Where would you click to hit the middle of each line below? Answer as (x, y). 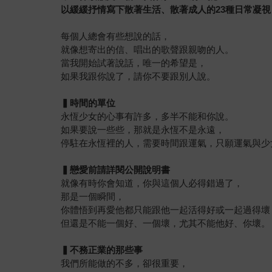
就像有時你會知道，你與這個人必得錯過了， (152, 183)
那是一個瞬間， (93, 196)
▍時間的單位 (88, 103)
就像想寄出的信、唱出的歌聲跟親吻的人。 (148, 49)
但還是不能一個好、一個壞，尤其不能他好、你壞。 (166, 223)
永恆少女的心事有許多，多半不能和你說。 (148, 116)
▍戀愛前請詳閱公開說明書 (116, 169)
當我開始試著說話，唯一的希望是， (134, 63)
